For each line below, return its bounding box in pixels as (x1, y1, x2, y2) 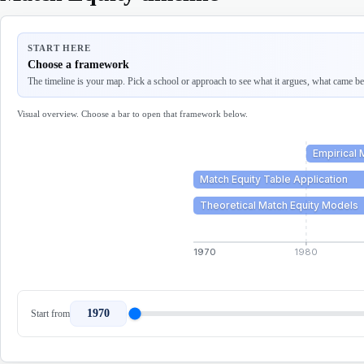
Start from (31, 307, 70, 319)
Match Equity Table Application (200, 173, 348, 185)
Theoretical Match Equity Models (200, 199, 358, 211)
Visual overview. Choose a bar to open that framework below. (17, 109, 248, 119)
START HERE (28, 43, 91, 53)
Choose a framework (28, 58, 129, 71)
